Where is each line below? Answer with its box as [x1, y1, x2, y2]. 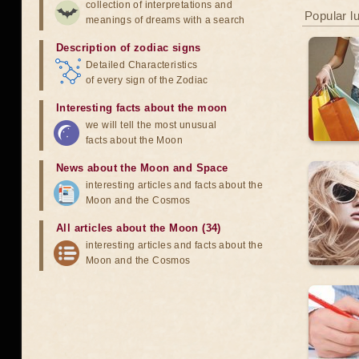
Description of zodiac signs [56, 42, 201, 54]
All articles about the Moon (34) [56, 222, 221, 234]
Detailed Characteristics [86, 59, 198, 71]
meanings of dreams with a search [86, 14, 245, 26]
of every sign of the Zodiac [86, 75, 208, 86]
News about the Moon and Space [56, 162, 228, 174]
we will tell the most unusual [86, 119, 217, 131]
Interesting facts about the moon [56, 102, 228, 114]
